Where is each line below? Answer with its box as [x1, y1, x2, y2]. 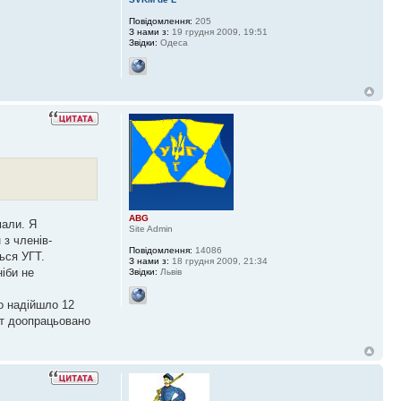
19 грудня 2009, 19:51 [168, 27, 268, 37]
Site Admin [128, 224, 173, 234]
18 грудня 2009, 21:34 [168, 256, 268, 266]
